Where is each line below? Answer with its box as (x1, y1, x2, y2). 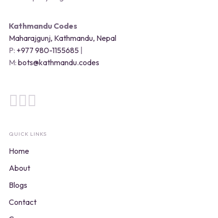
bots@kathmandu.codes (18, 57, 99, 67)
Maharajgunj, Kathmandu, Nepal (8, 33, 116, 43)
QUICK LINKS (8, 130, 47, 137)
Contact (8, 197, 36, 207)
